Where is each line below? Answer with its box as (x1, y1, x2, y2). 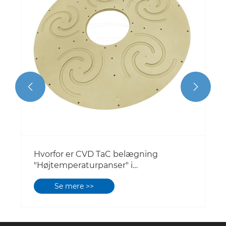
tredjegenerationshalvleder (34, 172, 144, 182)
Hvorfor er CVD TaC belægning (34, 149, 158, 159)
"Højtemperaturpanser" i (34, 160, 133, 171)
